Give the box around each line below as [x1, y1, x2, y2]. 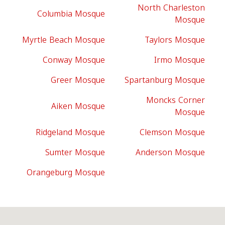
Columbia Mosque [37, 6, 105, 22]
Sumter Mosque [45, 145, 105, 160]
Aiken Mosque [51, 98, 105, 114]
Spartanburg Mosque [125, 72, 205, 88]
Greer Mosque [51, 72, 105, 88]
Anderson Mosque [136, 145, 205, 160]
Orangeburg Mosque [27, 165, 105, 180]
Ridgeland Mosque [36, 125, 105, 140]
